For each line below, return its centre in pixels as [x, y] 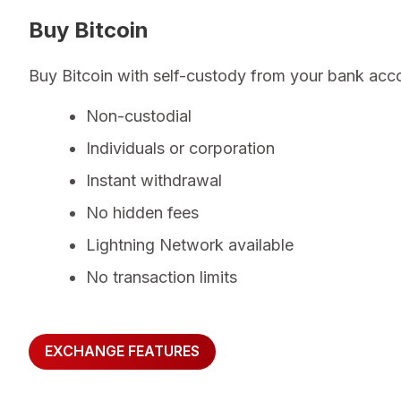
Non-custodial [139, 115]
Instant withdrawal [154, 180]
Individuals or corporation [180, 148]
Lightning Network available [190, 244]
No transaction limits [162, 277]
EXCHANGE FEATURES [122, 351]
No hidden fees [142, 212]
